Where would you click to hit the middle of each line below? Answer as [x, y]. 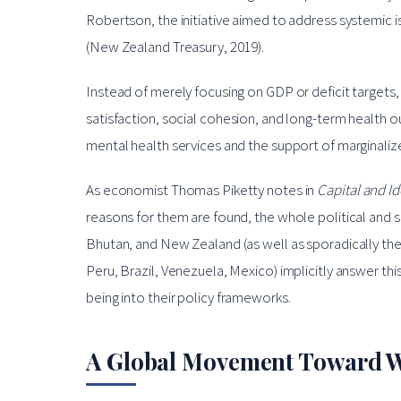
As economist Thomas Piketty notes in [202, 190]
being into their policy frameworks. [188, 297]
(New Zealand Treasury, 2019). [175, 47]
